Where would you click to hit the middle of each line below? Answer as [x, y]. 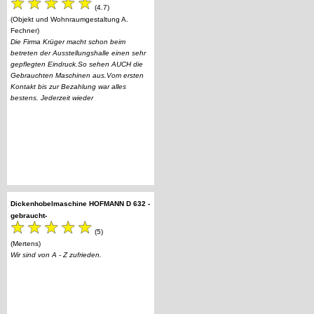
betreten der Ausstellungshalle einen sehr [78, 53]
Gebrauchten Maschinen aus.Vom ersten [77, 76]
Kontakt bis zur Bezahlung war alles [68, 87]
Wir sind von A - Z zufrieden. [56, 255]
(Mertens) [26, 244]
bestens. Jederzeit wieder [52, 98]
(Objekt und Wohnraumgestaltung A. [69, 20]
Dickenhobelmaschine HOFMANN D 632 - [80, 203]
